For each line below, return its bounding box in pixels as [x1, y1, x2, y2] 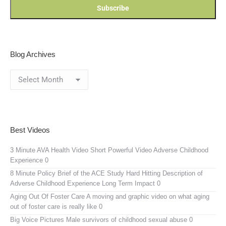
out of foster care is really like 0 [10, 202, 102, 210]
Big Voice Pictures [10, 215, 64, 223]
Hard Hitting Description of [124, 169, 203, 177]
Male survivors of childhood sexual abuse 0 [64, 215, 193, 223]
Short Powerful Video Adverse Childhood [88, 146, 208, 154]
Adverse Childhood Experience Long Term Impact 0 [10, 179, 160, 187]
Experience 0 [10, 156, 48, 164]
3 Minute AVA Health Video [10, 146, 88, 154]
